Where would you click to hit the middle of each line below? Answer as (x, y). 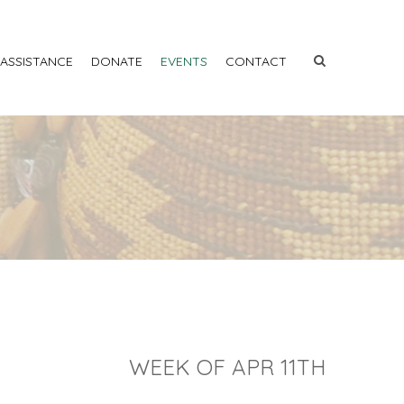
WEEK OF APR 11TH (227, 367)
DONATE (117, 61)
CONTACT (256, 61)
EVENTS (184, 61)
